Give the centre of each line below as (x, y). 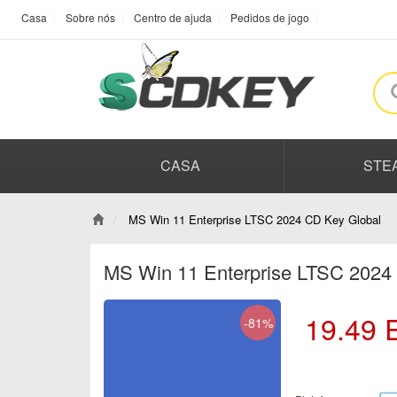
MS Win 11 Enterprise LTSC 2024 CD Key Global (253, 219)
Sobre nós (90, 17)
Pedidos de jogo (270, 17)
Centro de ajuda (173, 17)
